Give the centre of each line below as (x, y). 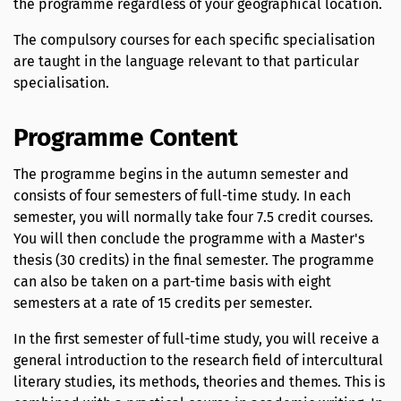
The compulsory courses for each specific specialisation (194, 40)
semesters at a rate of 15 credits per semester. (163, 303)
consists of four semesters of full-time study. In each (182, 195)
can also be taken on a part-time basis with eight (172, 281)
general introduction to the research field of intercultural (198, 360)
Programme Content (126, 137)
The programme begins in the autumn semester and (181, 174)
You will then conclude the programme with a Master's (189, 238)
